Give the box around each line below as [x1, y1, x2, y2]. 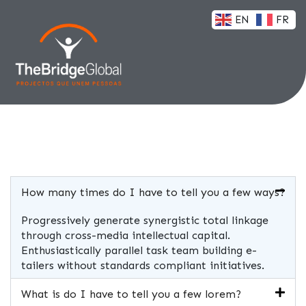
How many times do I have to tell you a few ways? [21, 185, 285, 199]
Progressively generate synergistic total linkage [21, 213, 268, 227]
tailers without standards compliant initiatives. [21, 258, 264, 272]
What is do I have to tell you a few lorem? [21, 287, 241, 301]
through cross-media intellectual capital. [21, 228, 230, 242]
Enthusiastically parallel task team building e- [21, 243, 257, 257]
